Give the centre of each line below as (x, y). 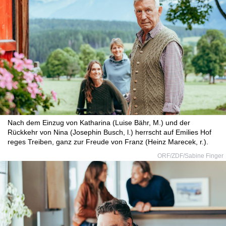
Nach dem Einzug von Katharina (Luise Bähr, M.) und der (99, 123)
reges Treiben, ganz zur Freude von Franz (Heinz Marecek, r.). (108, 142)
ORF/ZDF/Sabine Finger (190, 156)
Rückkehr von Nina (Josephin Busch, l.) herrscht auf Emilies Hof (109, 132)
